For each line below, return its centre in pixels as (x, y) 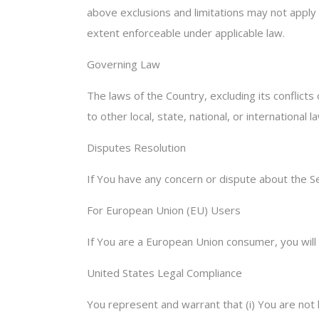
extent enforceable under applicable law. (186, 33)
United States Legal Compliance (164, 273)
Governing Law (124, 64)
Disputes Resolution (136, 147)
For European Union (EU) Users (164, 210)
